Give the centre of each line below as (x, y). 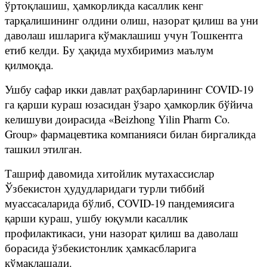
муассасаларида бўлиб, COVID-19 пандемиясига (119, 203)
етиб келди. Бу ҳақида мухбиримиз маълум (109, 49)
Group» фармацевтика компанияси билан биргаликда (130, 133)
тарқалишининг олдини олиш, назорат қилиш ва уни (131, 20)
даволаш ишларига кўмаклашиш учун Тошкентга (124, 35)
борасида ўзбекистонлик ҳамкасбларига (100, 247)
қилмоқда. (29, 64)
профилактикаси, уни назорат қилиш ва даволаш (122, 232)
